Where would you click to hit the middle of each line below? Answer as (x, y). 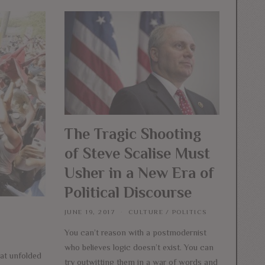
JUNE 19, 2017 (90, 212)
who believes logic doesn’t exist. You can (139, 247)
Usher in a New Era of (139, 173)
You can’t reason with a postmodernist (135, 232)
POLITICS (189, 212)
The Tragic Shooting (132, 134)
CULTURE (146, 212)
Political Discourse (128, 192)
